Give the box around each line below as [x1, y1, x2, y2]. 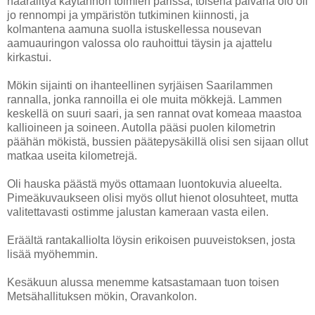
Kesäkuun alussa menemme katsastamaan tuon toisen [7, 276, 279, 288]
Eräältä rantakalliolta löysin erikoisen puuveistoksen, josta [7, 233, 295, 246]
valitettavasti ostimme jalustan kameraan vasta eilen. [7, 205, 269, 218]
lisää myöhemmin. [7, 247, 98, 260]
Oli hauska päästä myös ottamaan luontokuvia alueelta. [7, 177, 282, 190]
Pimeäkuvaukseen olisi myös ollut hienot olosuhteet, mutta [7, 191, 298, 204]
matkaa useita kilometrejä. [7, 149, 137, 162]
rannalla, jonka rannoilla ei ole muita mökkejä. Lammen [7, 93, 282, 105]
